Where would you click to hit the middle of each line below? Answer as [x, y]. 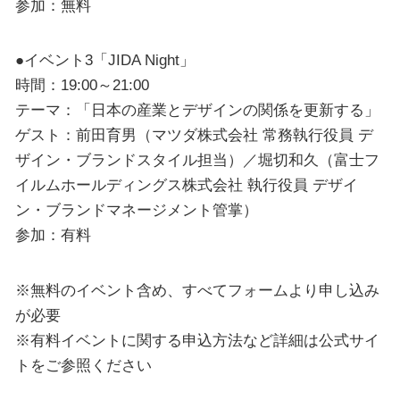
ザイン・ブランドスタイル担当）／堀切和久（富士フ [197, 160]
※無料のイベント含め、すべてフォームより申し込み [197, 290]
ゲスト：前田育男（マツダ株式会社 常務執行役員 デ [194, 135]
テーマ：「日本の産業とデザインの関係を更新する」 [197, 110]
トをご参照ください [83, 365]
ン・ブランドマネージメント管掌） [136, 210]
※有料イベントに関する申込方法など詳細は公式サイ [197, 340]
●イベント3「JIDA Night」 [104, 60]
